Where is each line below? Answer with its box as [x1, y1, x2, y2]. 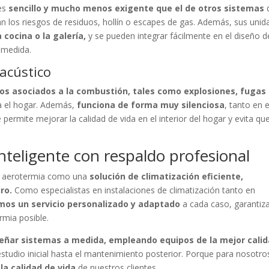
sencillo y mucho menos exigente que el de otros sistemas [8, 2, 265, 14]
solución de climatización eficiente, [89, 171, 244, 182]
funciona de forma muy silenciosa [77, 99, 225, 110]
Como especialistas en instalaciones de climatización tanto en [12, 184, 256, 196]
